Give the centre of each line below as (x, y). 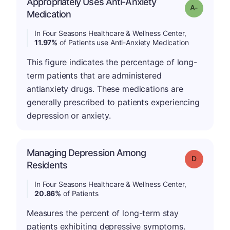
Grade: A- (212, 7)
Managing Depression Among (87, 153)
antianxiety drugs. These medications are (105, 89)
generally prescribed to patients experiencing (113, 102)
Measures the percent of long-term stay (103, 213)
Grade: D (209, 158)
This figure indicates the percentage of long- (112, 62)
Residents (47, 165)
